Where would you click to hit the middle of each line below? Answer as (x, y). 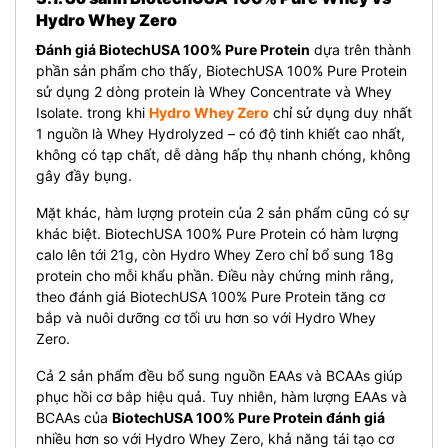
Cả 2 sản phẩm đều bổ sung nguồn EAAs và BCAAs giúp (219, 375)
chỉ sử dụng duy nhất (340, 112)
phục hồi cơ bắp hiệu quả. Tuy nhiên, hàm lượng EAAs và (221, 396)
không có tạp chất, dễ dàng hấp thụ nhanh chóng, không (223, 154)
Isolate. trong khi (92, 112)
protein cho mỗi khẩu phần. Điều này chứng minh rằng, (215, 275)
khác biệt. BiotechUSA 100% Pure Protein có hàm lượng (217, 233)
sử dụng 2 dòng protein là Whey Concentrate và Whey (214, 91)
